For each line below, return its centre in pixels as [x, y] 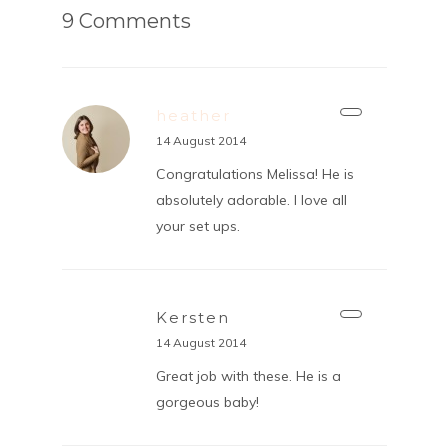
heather [193, 115]
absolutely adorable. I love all [251, 199]
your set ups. [197, 225]
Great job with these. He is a [248, 375]
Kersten [192, 317]
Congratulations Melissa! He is [254, 173]
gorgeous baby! [207, 401]
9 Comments [126, 20]
